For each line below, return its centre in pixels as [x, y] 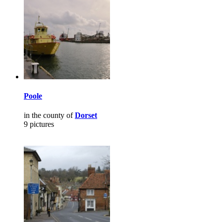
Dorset [86, 115]
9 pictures [39, 124]
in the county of [49, 115]
